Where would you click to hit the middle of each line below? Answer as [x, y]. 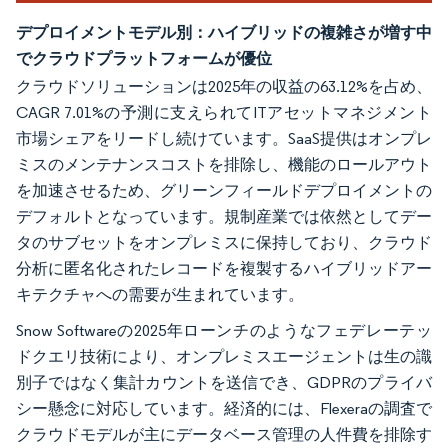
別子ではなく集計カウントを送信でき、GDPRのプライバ [224, 382]
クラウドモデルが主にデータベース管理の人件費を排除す [224, 434]
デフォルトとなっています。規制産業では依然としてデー [224, 216]
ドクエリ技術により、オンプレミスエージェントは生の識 [224, 356]
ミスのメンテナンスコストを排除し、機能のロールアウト [224, 164]
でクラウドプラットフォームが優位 [144, 57]
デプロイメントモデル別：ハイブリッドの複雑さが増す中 [224, 31]
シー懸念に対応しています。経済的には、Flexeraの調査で [224, 408]
